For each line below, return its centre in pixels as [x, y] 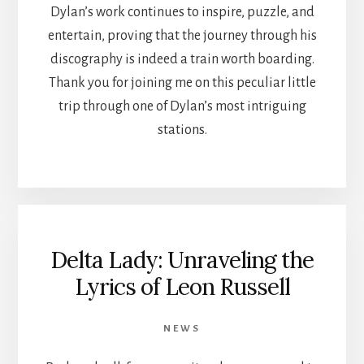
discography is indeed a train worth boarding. [182, 60]
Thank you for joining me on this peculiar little [182, 83]
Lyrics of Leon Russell [182, 286]
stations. [182, 130]
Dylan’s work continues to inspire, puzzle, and [182, 13]
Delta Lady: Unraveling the [182, 260]
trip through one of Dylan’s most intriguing [182, 107]
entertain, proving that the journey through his [182, 36]
